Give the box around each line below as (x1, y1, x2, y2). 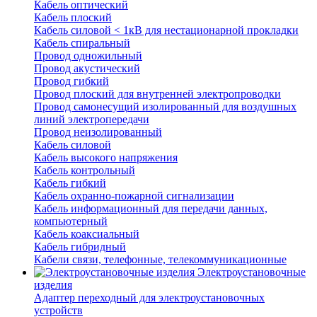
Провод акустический (34, 62, 140, 75)
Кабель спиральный (34, 37, 130, 50)
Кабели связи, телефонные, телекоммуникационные (34, 253, 287, 266)
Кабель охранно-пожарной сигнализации (34, 190, 234, 202)
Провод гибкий (34, 75, 109, 88)
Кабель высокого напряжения (34, 151, 178, 164)
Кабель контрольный (34, 164, 135, 177)
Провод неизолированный (34, 126, 162, 139)
